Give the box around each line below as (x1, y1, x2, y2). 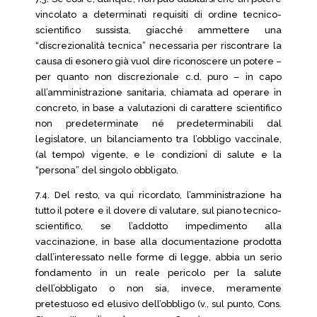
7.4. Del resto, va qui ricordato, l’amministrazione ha (35, 190, 282, 200)
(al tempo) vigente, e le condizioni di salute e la (35, 149, 282, 160)
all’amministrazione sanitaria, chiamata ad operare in (35, 87, 282, 98)
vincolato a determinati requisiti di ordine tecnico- (35, 9, 282, 20)
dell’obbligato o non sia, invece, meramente (35, 283, 282, 294)
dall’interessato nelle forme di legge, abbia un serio (35, 252, 282, 263)
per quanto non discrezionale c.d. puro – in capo (35, 71, 282, 82)
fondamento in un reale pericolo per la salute (35, 267, 282, 278)
